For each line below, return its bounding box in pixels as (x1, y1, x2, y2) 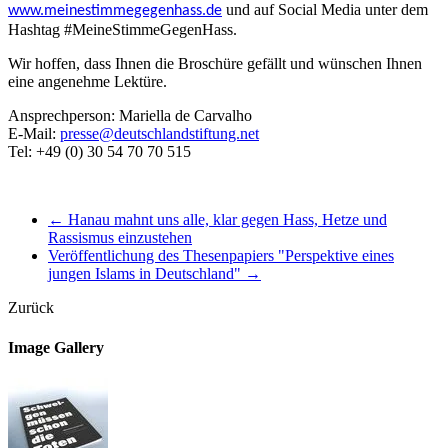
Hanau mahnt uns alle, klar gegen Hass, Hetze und (68, 211, 387, 229)
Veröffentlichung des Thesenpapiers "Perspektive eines (48, 247, 394, 265)
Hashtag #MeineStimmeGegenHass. (8, 21, 237, 39)
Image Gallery (8, 338, 104, 356)
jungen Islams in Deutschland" (48, 265, 245, 283)
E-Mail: (8, 125, 60, 143)
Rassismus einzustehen (48, 229, 192, 247)
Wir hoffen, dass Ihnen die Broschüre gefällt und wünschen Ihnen (8, 55, 422, 73)
